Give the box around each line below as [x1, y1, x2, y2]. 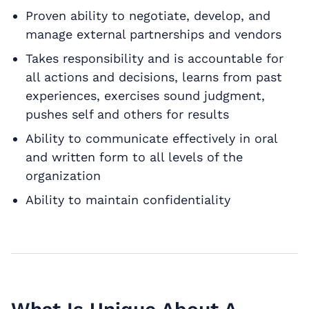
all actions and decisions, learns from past [25, 69, 282, 84]
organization [25, 168, 101, 183]
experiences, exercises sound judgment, [25, 88, 265, 103]
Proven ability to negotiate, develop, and [25, 8, 270, 23]
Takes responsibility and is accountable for [25, 50, 283, 66]
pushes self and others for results [25, 106, 229, 121]
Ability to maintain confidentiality [25, 192, 230, 207]
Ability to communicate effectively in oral [25, 130, 277, 146]
